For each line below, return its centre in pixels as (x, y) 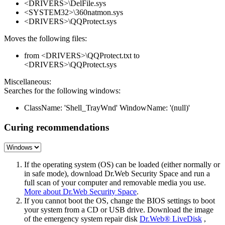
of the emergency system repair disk (82, 218)
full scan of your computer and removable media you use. (115, 182)
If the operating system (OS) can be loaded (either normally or (122, 164)
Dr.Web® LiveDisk (171, 218)
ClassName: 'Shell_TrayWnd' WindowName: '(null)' (107, 108)
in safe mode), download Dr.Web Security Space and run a (117, 173)
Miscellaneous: (28, 82)
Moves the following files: (45, 39)
